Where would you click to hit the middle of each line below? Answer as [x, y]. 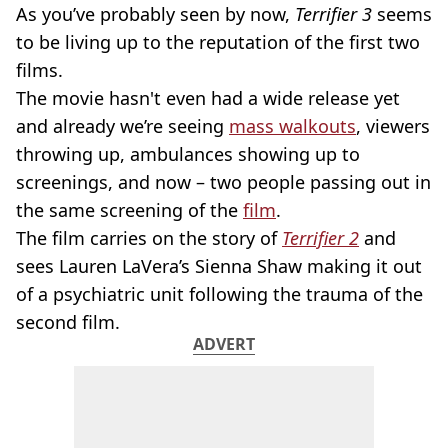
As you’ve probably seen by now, [155, 14]
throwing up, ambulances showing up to [188, 154]
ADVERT [224, 344]
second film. [68, 322]
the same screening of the [129, 210]
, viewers [393, 126]
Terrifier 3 [336, 14]
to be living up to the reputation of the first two [218, 42]
